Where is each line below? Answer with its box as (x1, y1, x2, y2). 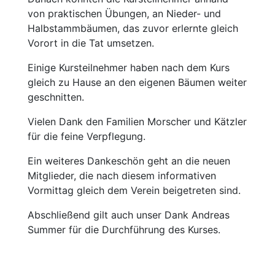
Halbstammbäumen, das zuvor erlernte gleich (28, 22, 238, 34)
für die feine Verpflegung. (28, 130, 145, 142)
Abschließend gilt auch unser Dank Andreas (28, 209, 230, 221)
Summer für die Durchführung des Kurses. (28, 223, 220, 236)
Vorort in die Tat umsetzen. (28, 37, 154, 49)
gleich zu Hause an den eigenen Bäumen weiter (28, 76, 247, 88)
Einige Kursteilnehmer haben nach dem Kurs (28, 61, 230, 74)
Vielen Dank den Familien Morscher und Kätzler (28, 115, 247, 128)
